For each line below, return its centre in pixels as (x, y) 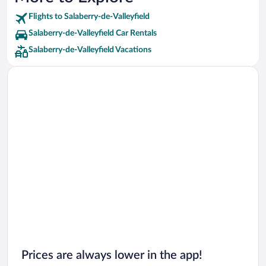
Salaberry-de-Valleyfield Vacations (90, 50)
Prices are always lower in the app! (112, 255)
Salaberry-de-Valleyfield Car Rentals (93, 34)
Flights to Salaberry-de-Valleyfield (89, 17)
